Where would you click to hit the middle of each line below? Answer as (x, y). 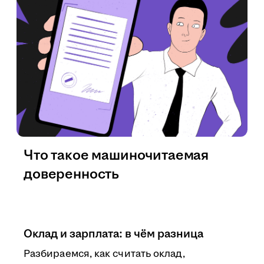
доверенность (72, 174)
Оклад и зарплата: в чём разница (113, 234)
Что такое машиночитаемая (116, 156)
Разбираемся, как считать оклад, (105, 254)
